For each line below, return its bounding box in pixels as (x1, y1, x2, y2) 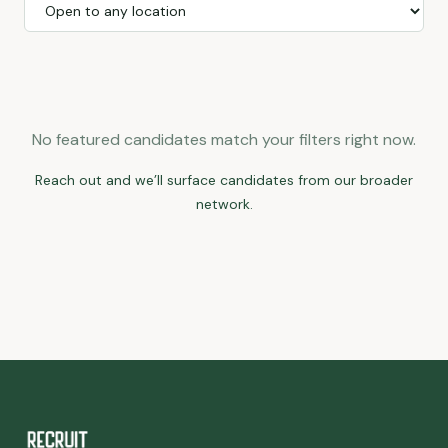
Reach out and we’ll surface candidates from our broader (35, 171, 413, 189)
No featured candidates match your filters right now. (32, 129, 416, 150)
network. (195, 195, 253, 213)
